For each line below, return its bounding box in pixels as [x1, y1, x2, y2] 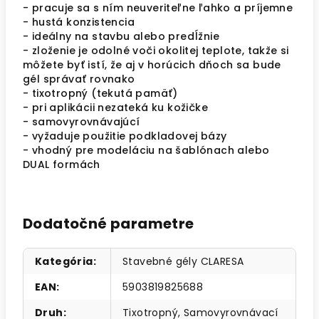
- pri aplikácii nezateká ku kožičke [23, 100, 211, 115]
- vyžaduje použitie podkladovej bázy [23, 129, 230, 143]
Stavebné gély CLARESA [122, 254, 244, 268]
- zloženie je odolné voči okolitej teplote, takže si [23, 43, 289, 58]
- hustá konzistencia [23, 15, 138, 29]
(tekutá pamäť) [88, 86, 178, 100]
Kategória [35, 254, 93, 268]
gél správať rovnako [23, 72, 138, 86]
